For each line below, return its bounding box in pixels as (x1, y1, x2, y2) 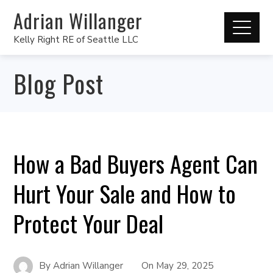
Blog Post (13, 65, 104, 102)
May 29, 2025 (156, 259, 214, 272)
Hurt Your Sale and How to (13, 176, 236, 210)
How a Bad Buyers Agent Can (13, 146, 258, 180)
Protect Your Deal (13, 206, 164, 240)
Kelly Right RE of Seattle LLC (13, 33, 139, 46)
